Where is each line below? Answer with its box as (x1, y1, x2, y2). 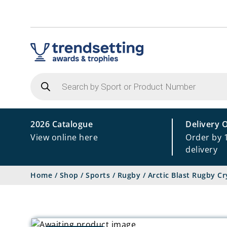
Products (30, 70, 67, 82)
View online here (30, 132, 98, 143)
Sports (86, 170, 110, 180)
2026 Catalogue (30, 119, 93, 130)
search (30, 79, 57, 90)
